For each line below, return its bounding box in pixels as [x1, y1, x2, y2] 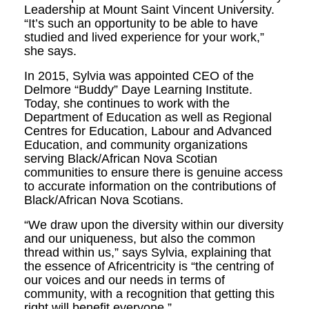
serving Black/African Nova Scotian [24, 152, 217, 166]
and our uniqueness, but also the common [24, 232, 255, 246]
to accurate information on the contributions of [24, 179, 276, 193]
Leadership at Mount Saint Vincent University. [24, 3, 275, 17]
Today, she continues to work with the [24, 97, 230, 110]
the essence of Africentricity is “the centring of [24, 259, 274, 273]
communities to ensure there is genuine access [24, 166, 283, 179]
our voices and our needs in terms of [24, 273, 225, 287]
